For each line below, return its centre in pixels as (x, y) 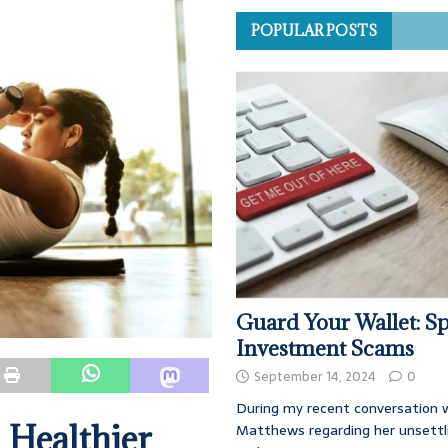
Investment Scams (325, 349)
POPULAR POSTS (314, 31)
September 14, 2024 (315, 377)
